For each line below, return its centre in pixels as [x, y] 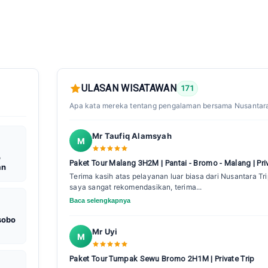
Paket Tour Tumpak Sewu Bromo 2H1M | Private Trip [162, 259]
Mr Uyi [105, 232]
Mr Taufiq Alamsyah [132, 136]
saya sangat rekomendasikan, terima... [136, 187]
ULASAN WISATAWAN [129, 89]
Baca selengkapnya [100, 201]
